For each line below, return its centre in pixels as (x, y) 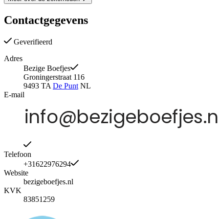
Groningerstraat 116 (54, 77)
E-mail (14, 95)
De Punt (66, 86)
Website (16, 173)
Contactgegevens (46, 20)
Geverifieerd (32, 42)
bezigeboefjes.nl (48, 182)
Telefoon (18, 154)
